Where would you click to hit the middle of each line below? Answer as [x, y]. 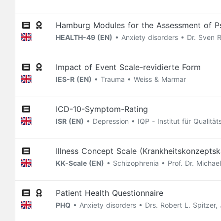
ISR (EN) [70, 121]
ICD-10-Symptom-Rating [102, 109]
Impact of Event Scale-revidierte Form [128, 67]
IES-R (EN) [74, 79]
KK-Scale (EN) [80, 163]
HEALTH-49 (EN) [84, 37]
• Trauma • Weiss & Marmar [139, 79]
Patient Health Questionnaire [110, 193]
